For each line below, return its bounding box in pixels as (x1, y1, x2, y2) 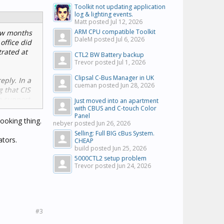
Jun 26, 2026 (96, 119, 130, 127)
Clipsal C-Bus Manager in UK (74, 73, 154, 82)
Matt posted (74, 17, 110, 26)
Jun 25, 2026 (112, 144, 146, 152)
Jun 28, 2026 (120, 81, 154, 89)
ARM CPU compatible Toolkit (74, 27, 155, 36)
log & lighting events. (74, 10, 133, 18)
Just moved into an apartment (74, 96, 158, 105)
